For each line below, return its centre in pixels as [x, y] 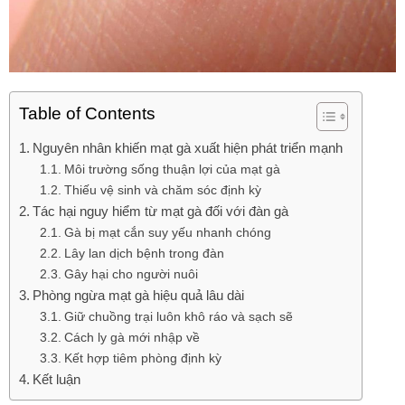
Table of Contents [87, 114]
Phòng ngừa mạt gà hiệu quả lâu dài [139, 296]
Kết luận [57, 380]
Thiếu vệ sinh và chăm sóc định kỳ [162, 190]
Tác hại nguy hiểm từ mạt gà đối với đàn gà [161, 212]
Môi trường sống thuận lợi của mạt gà [172, 170]
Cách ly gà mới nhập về [132, 338]
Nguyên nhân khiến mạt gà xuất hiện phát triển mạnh [188, 148]
